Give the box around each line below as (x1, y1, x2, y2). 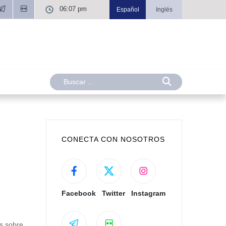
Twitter (101, 189, 125, 198)
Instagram (131, 189, 165, 198)
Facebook (62, 189, 96, 198)
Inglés (155, 6, 173, 13)
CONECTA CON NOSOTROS (62, 135, 165, 144)
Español (116, 6, 139, 13)
